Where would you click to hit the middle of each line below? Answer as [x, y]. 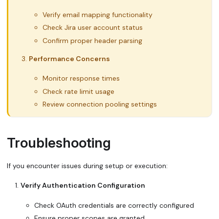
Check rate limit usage [78, 91]
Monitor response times [81, 78]
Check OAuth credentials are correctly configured [114, 205]
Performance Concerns [69, 58]
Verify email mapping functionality [98, 14]
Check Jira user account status [93, 28]
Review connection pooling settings [100, 104]
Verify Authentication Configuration [83, 186]
